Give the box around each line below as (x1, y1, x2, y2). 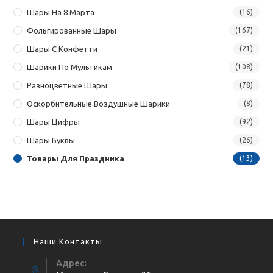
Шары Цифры (27, 117, 80, 126)
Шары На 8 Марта (27, 7, 95, 16)
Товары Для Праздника (27, 154, 125, 163)
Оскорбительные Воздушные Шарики (27, 99, 171, 108)
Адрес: (56, 258, 87, 268)
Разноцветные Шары (27, 80, 108, 90)
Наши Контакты (34, 236, 103, 246)
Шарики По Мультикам (27, 62, 113, 71)
